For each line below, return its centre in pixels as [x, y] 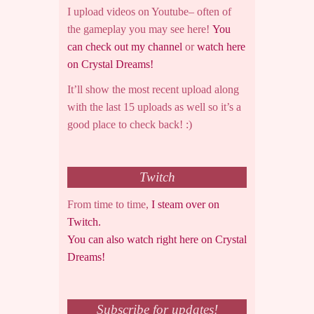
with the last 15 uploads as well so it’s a [154, 107]
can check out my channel [125, 47]
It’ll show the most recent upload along [153, 90]
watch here [221, 47]
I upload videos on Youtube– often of [149, 12]
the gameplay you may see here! [140, 29]
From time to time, [109, 205]
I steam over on [185, 205]
